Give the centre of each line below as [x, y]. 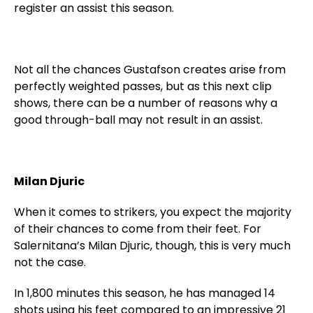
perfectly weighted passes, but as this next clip [143, 86]
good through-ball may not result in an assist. [138, 120]
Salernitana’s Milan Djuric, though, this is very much [152, 246]
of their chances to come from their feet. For [138, 229]
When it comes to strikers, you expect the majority [153, 212]
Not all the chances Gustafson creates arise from [150, 70]
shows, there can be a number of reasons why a [146, 103]
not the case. [50, 262]
